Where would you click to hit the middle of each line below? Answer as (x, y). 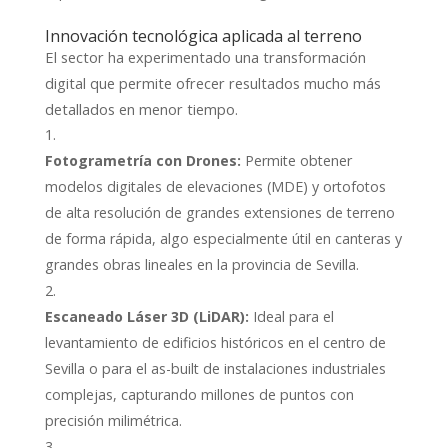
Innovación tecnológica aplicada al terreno (203, 35)
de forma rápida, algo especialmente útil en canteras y (223, 238)
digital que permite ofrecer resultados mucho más (212, 82)
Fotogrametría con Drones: (142, 160)
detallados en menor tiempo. (141, 108)
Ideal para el (291, 316)
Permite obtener (296, 160)
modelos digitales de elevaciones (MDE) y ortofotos (215, 186)
